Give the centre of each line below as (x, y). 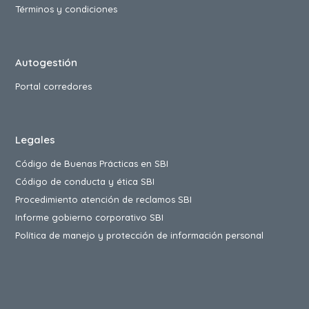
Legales (36, 140)
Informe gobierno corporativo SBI (90, 218)
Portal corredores (54, 87)
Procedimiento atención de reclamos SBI (104, 200)
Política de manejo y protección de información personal (140, 236)
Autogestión (47, 63)
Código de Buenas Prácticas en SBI (92, 164)
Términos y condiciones (67, 9)
